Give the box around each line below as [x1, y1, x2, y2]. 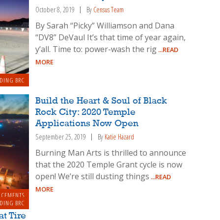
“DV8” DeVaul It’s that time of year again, [35, 32, 186, 43]
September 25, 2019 [35, 132, 86, 141]
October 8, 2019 [35, 5, 75, 15]
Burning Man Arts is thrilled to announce [35, 147, 187, 158]
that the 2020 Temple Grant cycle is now [35, 159, 183, 170]
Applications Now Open [35, 118, 139, 129]
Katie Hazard [105, 132, 135, 141]
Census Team [93, 5, 124, 15]
